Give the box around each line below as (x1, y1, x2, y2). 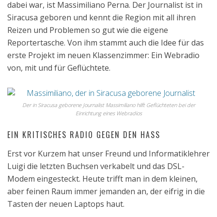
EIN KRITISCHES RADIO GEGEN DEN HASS (7, 129, 160, 140)
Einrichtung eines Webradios (75, 109, 142, 117)
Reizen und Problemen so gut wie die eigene (7, 25, 168, 35)
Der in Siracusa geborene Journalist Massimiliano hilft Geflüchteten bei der (22, 101, 195, 108)
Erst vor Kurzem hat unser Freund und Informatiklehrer (7, 148, 210, 159)
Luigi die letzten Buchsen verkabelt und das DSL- (7, 161, 185, 171)
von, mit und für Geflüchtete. (7, 62, 110, 73)
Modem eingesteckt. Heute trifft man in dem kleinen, (7, 173, 198, 184)
